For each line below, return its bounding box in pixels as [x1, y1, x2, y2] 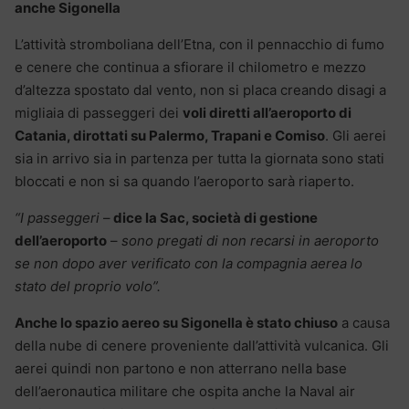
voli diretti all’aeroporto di [183, 103, 351, 121]
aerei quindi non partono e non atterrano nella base [15, 359, 347, 377]
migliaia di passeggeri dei [15, 103, 183, 121]
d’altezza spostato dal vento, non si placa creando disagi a [15, 80, 386, 99]
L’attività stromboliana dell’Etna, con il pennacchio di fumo [15, 35, 384, 53]
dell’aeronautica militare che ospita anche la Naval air [15, 382, 355, 400]
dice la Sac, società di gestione [110, 208, 318, 226]
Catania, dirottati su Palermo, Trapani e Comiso [15, 126, 325, 144]
